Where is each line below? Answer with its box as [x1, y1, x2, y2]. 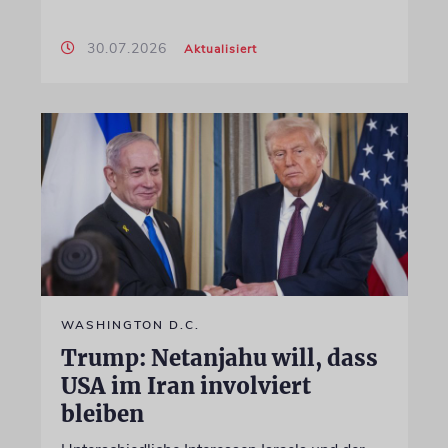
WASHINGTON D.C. [60, 317, 200, 333]
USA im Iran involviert [60, 372, 311, 400]
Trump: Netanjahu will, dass [60, 344, 378, 372]
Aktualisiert [183, 40, 257, 57]
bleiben [60, 400, 144, 428]
